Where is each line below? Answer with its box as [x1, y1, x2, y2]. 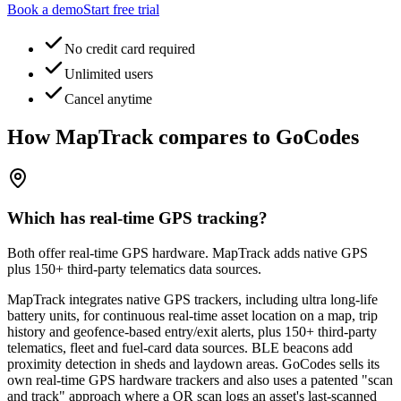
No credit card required [64, 40, 195, 56]
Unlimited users [64, 65, 153, 81]
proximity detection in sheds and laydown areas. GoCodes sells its [7, 356, 380, 372]
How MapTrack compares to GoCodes [7, 124, 359, 149]
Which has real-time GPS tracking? [7, 209, 268, 228]
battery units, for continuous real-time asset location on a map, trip [7, 308, 378, 324]
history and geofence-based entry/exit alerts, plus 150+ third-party [7, 324, 377, 340]
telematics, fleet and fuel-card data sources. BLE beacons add [7, 340, 353, 356]
